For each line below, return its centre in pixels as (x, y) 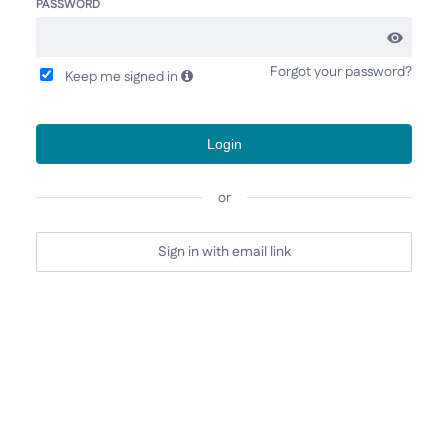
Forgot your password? (341, 71)
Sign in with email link (224, 251)
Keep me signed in (118, 76)
